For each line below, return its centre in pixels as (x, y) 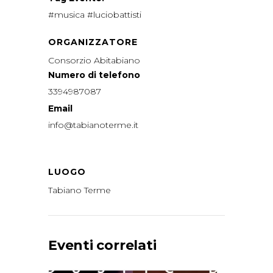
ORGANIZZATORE (93, 42)
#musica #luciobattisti (95, 15)
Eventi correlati (102, 246)
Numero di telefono (94, 75)
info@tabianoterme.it (93, 125)
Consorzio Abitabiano (94, 61)
